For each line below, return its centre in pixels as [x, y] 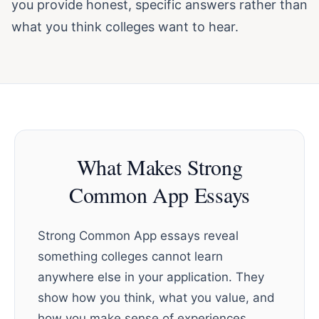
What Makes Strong [159, 167]
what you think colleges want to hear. [125, 27]
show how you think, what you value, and [156, 298]
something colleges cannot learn [130, 256]
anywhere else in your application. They [151, 277]
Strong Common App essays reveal [138, 236]
